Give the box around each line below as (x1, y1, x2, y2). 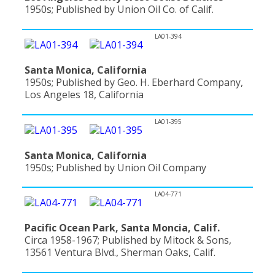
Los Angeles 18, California (25, 87, 144, 101)
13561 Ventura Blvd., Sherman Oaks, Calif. (25, 246, 215, 260)
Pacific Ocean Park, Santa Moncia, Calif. (25, 221, 220, 235)
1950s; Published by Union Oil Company (25, 160, 206, 174)
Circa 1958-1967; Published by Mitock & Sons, (25, 233, 231, 247)
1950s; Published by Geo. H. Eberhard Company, (25, 75, 243, 89)
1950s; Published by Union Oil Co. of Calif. (25, 2, 214, 17)
